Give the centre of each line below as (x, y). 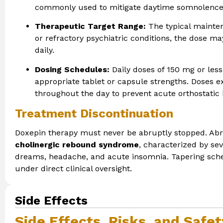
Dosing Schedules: (72, 69)
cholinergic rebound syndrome (77, 144)
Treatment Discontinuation (94, 113)
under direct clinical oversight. (73, 168)
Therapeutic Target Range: (90, 26)
